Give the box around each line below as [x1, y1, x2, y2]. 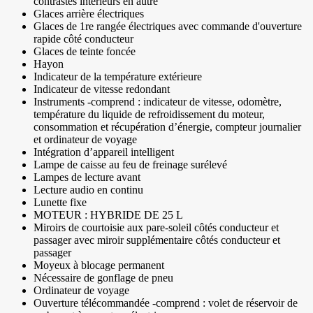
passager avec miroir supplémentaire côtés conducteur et [34, 234, 280, 247]
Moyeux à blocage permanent [34, 259, 164, 272]
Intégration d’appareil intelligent [34, 146, 174, 159]
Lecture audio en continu [34, 184, 143, 196]
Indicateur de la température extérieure [34, 71, 202, 83]
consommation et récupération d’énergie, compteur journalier [34, 121, 301, 133]
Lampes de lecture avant [34, 171, 140, 184]
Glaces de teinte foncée [34, 45, 136, 58]
